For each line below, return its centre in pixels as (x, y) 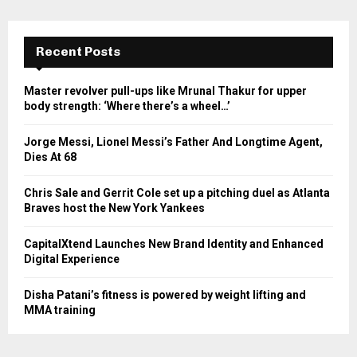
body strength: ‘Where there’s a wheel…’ (127, 106)
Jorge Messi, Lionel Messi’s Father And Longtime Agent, (173, 142)
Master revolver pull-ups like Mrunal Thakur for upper (165, 91)
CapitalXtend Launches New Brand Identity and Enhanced (174, 244)
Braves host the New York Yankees (114, 208)
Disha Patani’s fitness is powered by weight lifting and (165, 295)
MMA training (60, 310)
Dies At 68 (50, 157)
